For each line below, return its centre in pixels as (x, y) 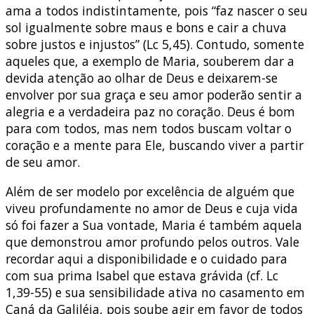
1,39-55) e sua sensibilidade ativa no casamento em (155, 292)
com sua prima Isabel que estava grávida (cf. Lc (142, 275)
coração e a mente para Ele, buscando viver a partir (155, 145)
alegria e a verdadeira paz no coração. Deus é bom (150, 112)
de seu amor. (43, 162)
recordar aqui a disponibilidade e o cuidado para (146, 258)
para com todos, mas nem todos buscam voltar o (149, 129)
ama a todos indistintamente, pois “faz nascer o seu (157, 11)
